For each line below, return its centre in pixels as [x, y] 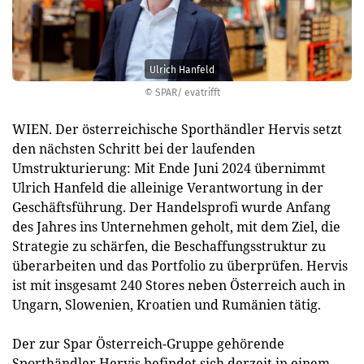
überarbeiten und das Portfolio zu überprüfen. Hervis [180, 266]
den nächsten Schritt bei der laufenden [134, 149]
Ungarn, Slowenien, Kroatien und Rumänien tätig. [167, 305]
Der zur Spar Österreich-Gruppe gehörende [148, 344]
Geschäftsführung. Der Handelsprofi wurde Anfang [171, 207]
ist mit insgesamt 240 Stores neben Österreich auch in [179, 285]
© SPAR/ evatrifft [182, 93]
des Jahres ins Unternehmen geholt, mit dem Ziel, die [176, 227]
